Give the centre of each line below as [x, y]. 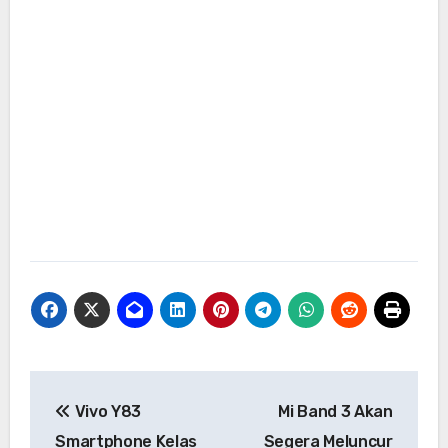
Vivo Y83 [105, 412]
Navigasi [95, 389]
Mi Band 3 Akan [335, 412]
